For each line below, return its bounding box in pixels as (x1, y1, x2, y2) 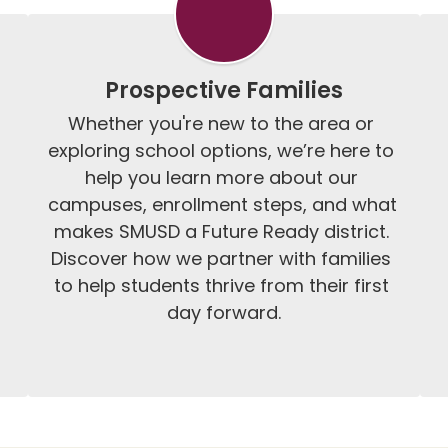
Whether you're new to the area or (68, 111, 375, 136)
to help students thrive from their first (53, 273, 389, 298)
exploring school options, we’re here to (48, 138, 395, 163)
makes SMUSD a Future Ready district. (53, 219, 389, 244)
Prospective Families (104, 75, 343, 106)
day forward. (166, 300, 281, 325)
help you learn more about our (84, 165, 358, 190)
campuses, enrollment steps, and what (48, 192, 398, 217)
